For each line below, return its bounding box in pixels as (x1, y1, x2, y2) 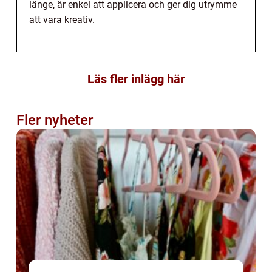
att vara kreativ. (29, 13, 95, 25)
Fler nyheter (16, 111, 93, 129)
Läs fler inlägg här (87, 71, 185, 86)
